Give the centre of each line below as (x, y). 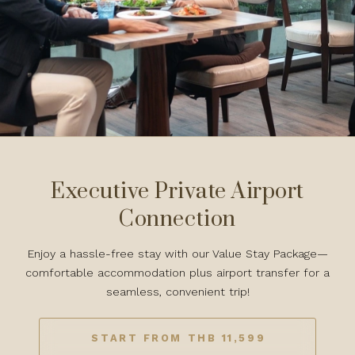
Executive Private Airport (177, 192)
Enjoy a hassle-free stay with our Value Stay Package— (177, 253)
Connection (177, 219)
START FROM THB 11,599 (179, 338)
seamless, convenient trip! (177, 291)
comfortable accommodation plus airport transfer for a (177, 272)
